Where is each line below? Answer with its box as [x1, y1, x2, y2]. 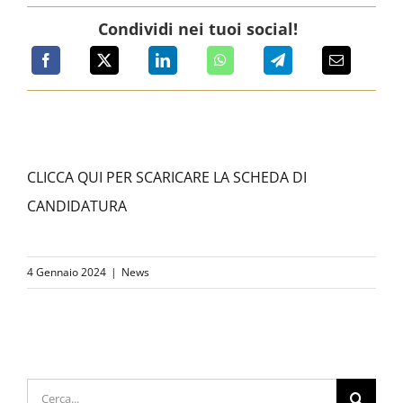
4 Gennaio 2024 [27, 264, 106, 280]
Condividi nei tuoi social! [97, 17, 298, 40]
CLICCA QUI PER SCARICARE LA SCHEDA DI [26, 166, 307, 187]
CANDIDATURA [26, 195, 127, 216]
